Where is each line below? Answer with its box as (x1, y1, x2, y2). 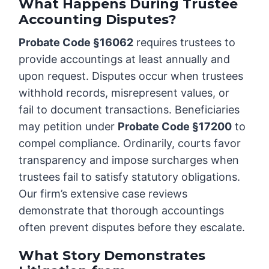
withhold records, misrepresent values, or (19, 86, 230, 100)
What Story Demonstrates (19, 247, 206, 264)
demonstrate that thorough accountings (19, 204, 225, 217)
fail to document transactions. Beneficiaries (19, 103, 240, 116)
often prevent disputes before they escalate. (19, 221, 246, 234)
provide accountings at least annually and (19, 53, 231, 66)
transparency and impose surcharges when (19, 154, 240, 167)
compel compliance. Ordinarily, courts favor (19, 137, 241, 150)
